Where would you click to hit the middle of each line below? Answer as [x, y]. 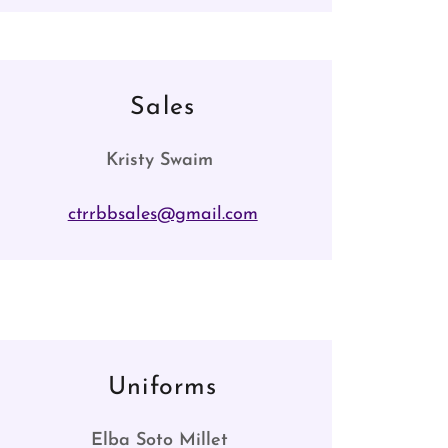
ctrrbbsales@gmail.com [162, 214]
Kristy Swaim [163, 160]
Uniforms [163, 387]
